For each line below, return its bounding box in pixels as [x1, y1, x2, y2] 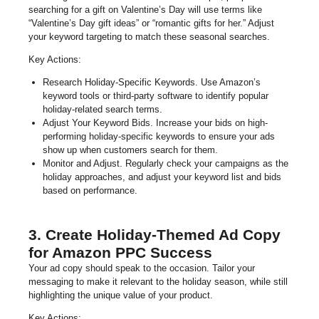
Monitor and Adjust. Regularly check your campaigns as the [42, 158, 288, 169]
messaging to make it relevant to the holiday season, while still [28, 276, 288, 287]
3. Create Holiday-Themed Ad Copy [28, 226, 281, 243]
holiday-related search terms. [42, 104, 162, 115]
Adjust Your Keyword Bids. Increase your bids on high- [42, 117, 268, 129]
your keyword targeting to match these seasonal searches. [28, 31, 270, 43]
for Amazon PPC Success [28, 244, 212, 261]
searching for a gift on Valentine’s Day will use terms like [28, 4, 262, 16]
